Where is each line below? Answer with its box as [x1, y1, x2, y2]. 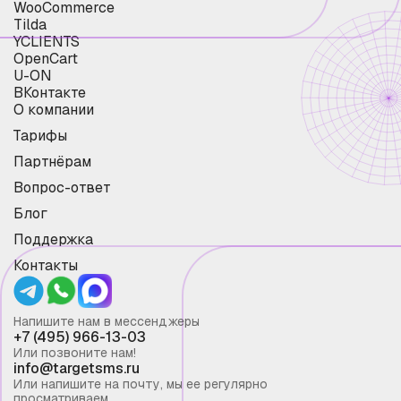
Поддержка [13, 229, 93, 249]
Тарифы [13, 125, 67, 145]
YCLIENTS [13, 31, 80, 51]
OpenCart [13, 48, 78, 68]
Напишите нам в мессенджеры [13, 312, 200, 329]
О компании [13, 99, 94, 119]
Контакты [13, 255, 78, 275]
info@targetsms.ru [13, 358, 140, 378]
